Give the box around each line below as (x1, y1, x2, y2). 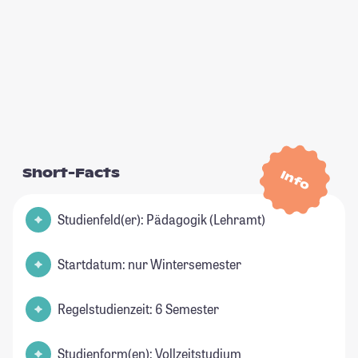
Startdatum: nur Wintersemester (58, 256, 241, 273)
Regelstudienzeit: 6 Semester (58, 300, 219, 318)
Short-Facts (22, 165, 120, 182)
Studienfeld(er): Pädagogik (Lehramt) (58, 211, 265, 229)
